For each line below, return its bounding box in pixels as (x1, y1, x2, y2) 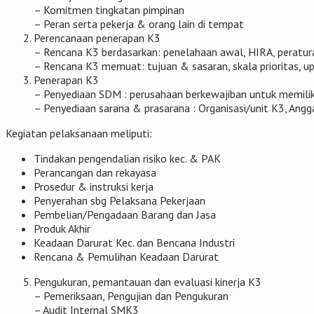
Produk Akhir (34, 221, 90, 236)
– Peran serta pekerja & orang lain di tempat (34, 17, 244, 32)
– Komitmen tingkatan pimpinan (34, 3, 184, 18)
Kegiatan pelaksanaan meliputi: (6, 126, 152, 141)
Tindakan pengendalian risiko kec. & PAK (34, 151, 221, 166)
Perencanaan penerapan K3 (34, 31, 161, 46)
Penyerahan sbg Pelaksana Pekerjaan (34, 193, 205, 208)
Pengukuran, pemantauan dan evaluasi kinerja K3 (34, 275, 261, 289)
